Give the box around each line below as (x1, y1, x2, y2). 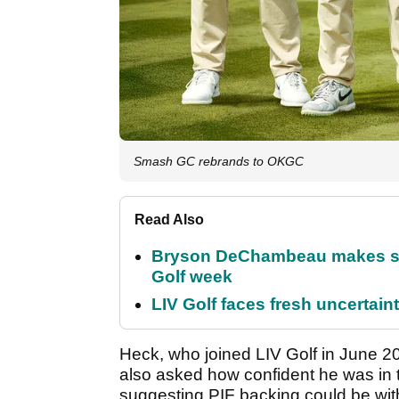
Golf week (151, 267, 232, 287)
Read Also (134, 212, 204, 228)
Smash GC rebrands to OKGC (134, 154, 304, 169)
